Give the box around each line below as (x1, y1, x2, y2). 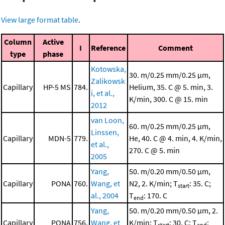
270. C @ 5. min (129, 145, 180, 156)
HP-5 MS (43, 82, 71, 92)
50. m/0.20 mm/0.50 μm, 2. (129, 205, 218, 216)
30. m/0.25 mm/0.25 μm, (129, 70, 210, 80)
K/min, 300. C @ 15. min (129, 94, 208, 104)
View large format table (1, 15, 78, 25)
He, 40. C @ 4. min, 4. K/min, (129, 133, 222, 144)
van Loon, (91, 115, 124, 126)
